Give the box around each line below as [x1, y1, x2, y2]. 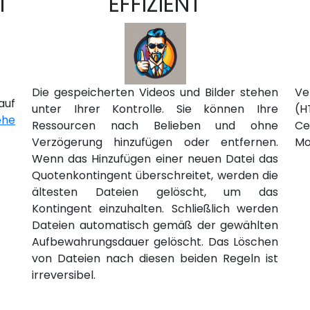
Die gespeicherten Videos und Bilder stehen [32, 84, 278, 100]
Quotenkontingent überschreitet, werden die [32, 167, 278, 183]
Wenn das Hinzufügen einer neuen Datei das [32, 151, 278, 167]
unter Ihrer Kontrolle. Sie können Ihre [32, 101, 278, 117]
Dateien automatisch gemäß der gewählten [32, 217, 278, 233]
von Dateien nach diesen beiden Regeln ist [32, 250, 278, 266]
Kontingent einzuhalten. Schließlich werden [32, 201, 278, 217]
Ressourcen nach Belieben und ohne [32, 118, 278, 134]
